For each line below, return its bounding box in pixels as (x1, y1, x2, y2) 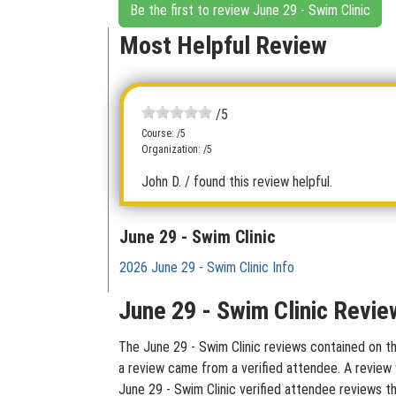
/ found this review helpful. (185, 173, 332, 190)
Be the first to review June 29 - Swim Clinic (130, 2, 370, 19)
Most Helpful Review (119, 31, 327, 60)
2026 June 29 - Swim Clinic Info (119, 259, 294, 276)
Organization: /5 (141, 143, 212, 156)
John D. (141, 173, 181, 190)
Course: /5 (141, 127, 186, 140)
